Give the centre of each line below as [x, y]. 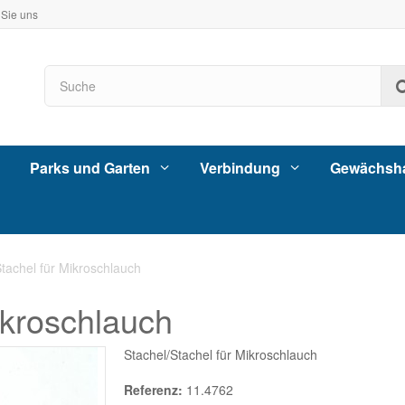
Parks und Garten [90, 167]
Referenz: [153, 390]
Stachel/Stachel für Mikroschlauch [220, 355]
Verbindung [240, 167]
